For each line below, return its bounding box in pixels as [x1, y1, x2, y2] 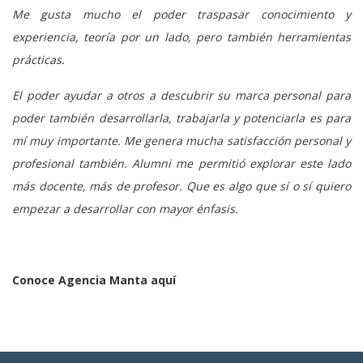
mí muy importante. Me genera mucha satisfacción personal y [12, 132, 351, 148]
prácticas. [12, 51, 65, 67]
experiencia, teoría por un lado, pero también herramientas [12, 28, 351, 45]
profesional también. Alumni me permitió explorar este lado [12, 155, 351, 171]
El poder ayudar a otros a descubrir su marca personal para [12, 87, 351, 103]
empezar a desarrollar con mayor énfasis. [12, 200, 238, 216]
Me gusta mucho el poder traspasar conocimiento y [12, 6, 351, 22]
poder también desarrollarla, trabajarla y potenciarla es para [12, 109, 351, 126]
